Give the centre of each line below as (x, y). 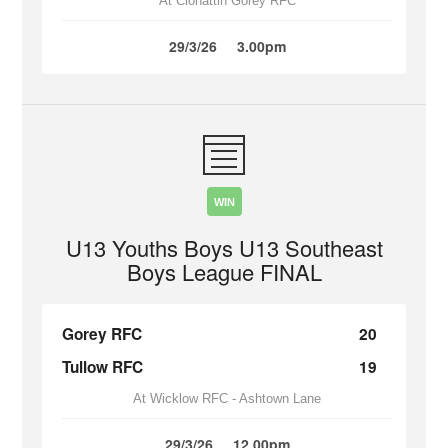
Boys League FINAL (224, 271)
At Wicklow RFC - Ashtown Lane (227, 398)
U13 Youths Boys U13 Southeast (224, 247)
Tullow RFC (103, 367)
